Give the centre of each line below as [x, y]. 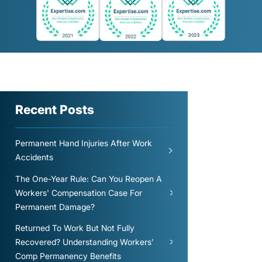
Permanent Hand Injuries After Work [83, 143]
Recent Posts [54, 110]
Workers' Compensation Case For [78, 192]
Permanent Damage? [55, 206]
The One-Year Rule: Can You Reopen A [88, 178]
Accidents [34, 157]
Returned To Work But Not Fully [75, 227]
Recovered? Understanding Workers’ [84, 242]
